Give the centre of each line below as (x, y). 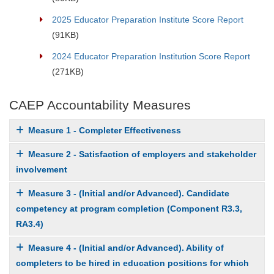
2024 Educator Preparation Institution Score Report (151, 56)
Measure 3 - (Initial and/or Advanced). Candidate (129, 194)
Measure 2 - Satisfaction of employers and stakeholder (142, 154)
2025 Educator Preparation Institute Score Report (148, 19)
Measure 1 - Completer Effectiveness (105, 131)
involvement (42, 170)
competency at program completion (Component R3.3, (129, 209)
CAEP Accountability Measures (100, 105)
